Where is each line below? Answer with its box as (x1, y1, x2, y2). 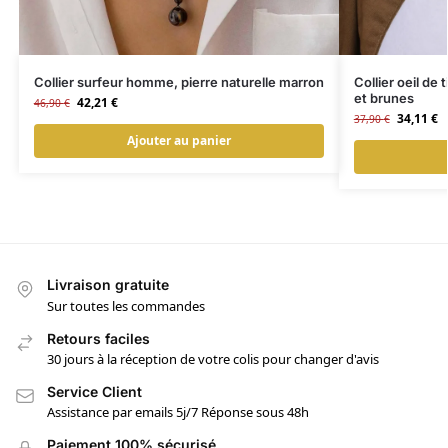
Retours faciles (47, 329, 150, 347)
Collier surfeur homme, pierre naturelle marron (33, 74, 324, 91)
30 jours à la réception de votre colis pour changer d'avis (47, 350, 379, 368)
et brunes (353, 90, 414, 107)
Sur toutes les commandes (47, 296, 205, 315)
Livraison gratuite (47, 276, 169, 294)
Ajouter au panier (126, 132, 231, 150)
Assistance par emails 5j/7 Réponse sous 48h (47, 403, 309, 422)
